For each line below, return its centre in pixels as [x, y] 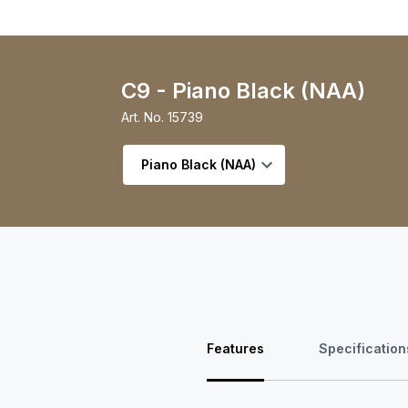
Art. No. [142, 117]
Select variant [167, 153]
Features [236, 348]
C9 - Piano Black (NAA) [243, 90]
